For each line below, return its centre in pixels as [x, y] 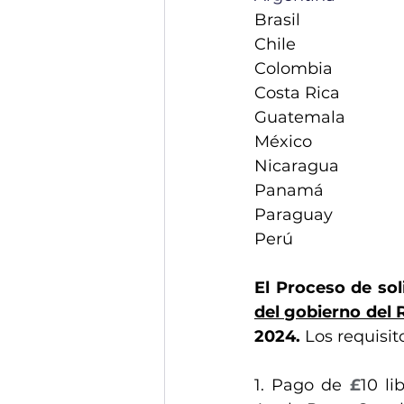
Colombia [294, 69]
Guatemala [300, 117]
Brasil [277, 20]
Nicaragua [297, 166]
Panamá [289, 190]
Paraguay [294, 215]
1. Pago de [302, 385]
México [283, 142]
